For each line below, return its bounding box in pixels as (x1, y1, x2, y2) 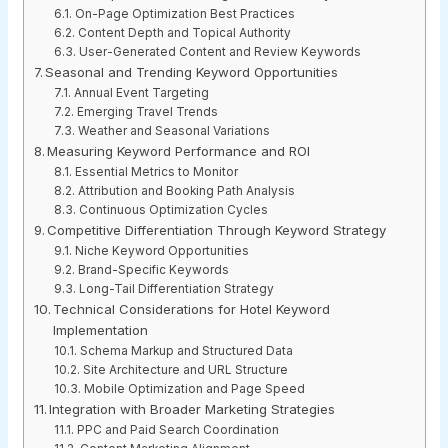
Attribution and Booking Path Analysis (77, 184, 295, 199)
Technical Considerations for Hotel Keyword (53, 301, 331, 318)
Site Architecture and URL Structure (82, 363, 288, 378)
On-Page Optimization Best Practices (74, 7, 295, 22)
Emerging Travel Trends (76, 105, 218, 120)
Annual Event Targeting (73, 86, 209, 101)
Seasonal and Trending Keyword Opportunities (45, 64, 339, 81)
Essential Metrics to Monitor (74, 165, 238, 180)
